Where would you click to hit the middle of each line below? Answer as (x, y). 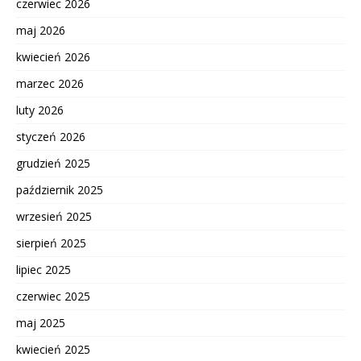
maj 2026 (41, 30)
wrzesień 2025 (54, 216)
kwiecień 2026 (53, 56)
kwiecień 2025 (53, 349)
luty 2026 (40, 110)
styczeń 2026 (51, 136)
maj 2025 (41, 322)
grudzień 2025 (53, 163)
